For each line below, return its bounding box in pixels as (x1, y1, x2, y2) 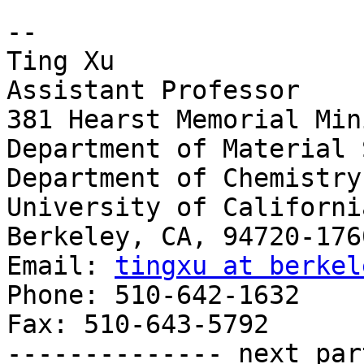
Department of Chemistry (6, 163, 362, 193)
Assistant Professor (6, 76, 300, 106)
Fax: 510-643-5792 (6, 310, 269, 340)
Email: (6, 251, 115, 281)
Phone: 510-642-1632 (6, 280, 300, 310)
